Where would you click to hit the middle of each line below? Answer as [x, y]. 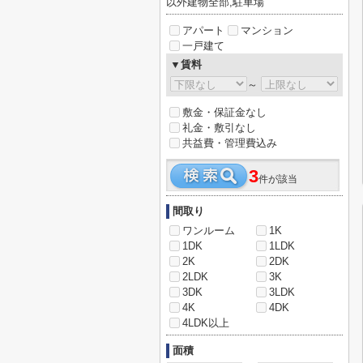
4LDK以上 [206, 323]
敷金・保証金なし [224, 112]
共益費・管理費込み [230, 143]
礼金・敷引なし [219, 128]
